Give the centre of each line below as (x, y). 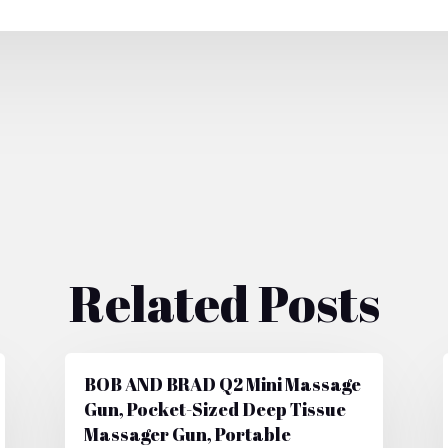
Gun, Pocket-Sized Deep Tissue (214, 408)
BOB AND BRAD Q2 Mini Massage (222, 383)
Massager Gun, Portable (187, 433)
